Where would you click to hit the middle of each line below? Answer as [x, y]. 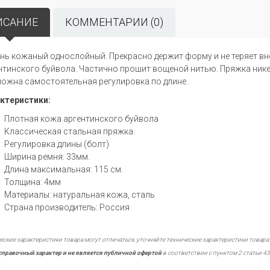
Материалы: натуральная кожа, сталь [79, 195]
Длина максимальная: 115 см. [63, 169]
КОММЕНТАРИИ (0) [114, 22]
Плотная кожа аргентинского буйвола [81, 119]
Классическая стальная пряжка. [69, 131]
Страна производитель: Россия [67, 207]
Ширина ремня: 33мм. [47, 157]
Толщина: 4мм [32, 182]
